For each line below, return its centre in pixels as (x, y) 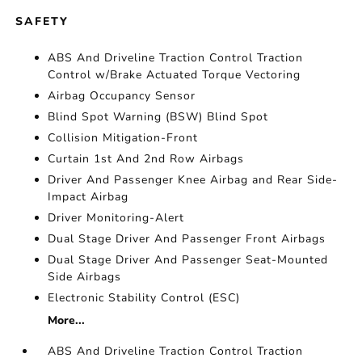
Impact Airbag (88, 197)
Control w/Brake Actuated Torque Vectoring (175, 75)
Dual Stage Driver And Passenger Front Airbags (187, 239)
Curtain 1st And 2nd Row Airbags (146, 159)
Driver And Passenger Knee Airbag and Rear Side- (193, 180)
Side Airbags (85, 277)
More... (67, 321)
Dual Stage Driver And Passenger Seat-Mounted (188, 260)
